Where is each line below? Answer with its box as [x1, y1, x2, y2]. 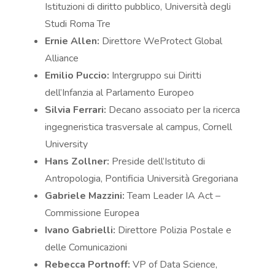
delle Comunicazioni [45, 241, 128, 255]
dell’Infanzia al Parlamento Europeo [45, 86, 195, 100]
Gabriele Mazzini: [45, 189, 125, 203]
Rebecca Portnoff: [45, 258, 131, 272]
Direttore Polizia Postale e [115, 223, 232, 238]
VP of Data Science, [130, 258, 218, 272]
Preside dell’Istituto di [109, 155, 206, 169]
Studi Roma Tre [45, 17, 111, 31]
